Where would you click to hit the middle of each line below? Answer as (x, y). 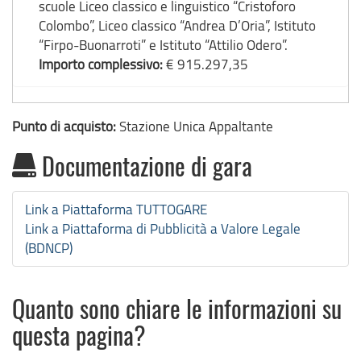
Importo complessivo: (102, 64)
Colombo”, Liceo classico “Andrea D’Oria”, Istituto (177, 26)
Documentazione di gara (144, 170)
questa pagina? (79, 339)
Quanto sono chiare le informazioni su (177, 312)
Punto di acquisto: (66, 127)
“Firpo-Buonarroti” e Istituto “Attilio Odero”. (163, 45)
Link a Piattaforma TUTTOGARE (116, 210)
